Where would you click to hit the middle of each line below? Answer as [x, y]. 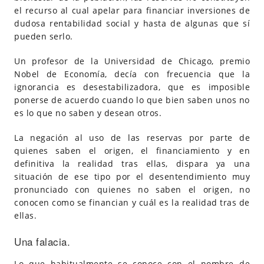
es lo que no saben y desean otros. [88, 113]
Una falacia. [42, 241]
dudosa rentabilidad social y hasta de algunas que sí [132, 23]
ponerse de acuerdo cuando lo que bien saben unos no [132, 100]
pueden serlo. [44, 36]
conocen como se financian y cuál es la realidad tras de [132, 202]
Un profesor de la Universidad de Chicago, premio [132, 61]
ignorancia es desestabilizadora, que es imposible [132, 87]
